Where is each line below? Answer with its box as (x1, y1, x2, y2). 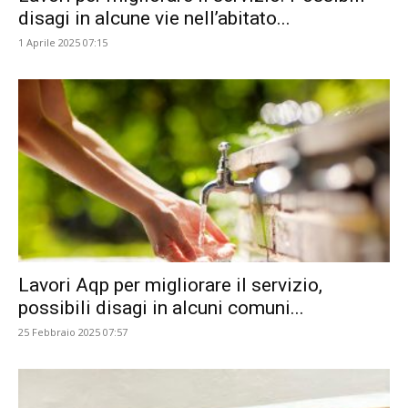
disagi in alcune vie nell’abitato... (18, 6, 291, 29)
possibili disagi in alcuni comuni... (18, 297, 304, 320)
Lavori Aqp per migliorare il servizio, (18, 274, 322, 297)
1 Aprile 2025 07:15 (18, 35, 107, 49)
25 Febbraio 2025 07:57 (18, 325, 127, 340)
